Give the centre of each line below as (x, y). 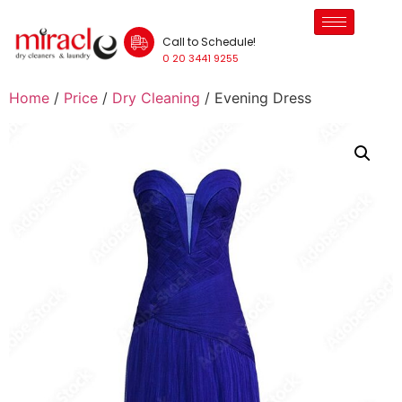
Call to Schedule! (210, 42)
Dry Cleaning (156, 98)
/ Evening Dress (256, 98)
